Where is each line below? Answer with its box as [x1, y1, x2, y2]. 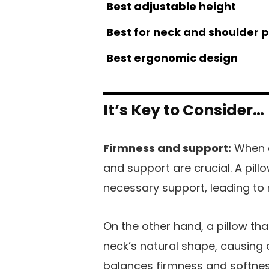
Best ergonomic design [106, 50, 238, 65]
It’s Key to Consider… [103, 99, 264, 121]
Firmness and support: [103, 140, 231, 156]
